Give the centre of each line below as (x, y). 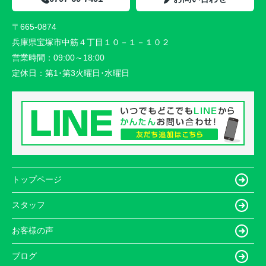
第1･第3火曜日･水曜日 (87, 73)
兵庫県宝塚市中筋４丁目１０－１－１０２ (92, 42)
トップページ (37, 180)
